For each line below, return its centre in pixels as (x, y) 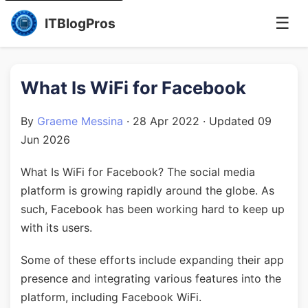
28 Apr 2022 (166, 121)
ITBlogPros (80, 23)
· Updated (229, 121)
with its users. (56, 228)
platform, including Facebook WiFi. (111, 297)
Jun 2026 (45, 140)
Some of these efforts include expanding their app (152, 260)
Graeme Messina (80, 121)
